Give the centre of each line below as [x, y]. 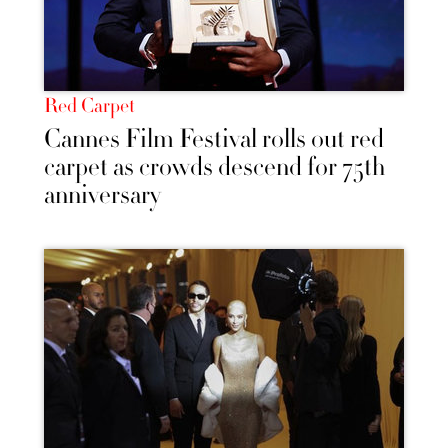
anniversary [102, 194]
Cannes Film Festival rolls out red [214, 138]
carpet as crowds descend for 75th [214, 166]
